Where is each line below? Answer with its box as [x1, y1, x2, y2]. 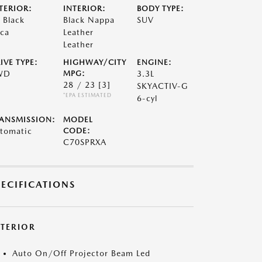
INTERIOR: [63, 4, 106, 13]
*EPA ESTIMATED [63, 92, 112, 98]
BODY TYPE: [137, 4, 185, 13]
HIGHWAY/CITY [63, 58, 126, 67]
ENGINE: [137, 58, 173, 67]
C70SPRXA [63, 137, 106, 147]
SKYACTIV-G [137, 81, 189, 91]
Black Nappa [63, 15, 115, 25]
